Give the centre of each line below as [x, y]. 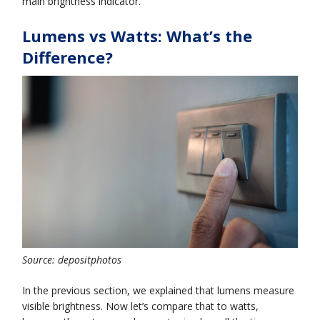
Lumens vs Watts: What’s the [137, 36]
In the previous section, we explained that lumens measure [159, 290]
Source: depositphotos [72, 259]
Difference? [68, 57]
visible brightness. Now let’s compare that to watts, [141, 306]
